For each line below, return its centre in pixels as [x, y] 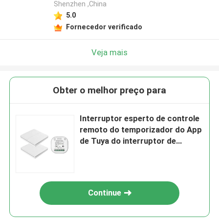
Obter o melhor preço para [109, 90]
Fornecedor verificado [104, 27]
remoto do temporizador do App [141, 130]
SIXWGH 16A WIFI [114, 152]
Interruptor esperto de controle [140, 119]
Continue [105, 193]
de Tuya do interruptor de [128, 141]
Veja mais [109, 52]
